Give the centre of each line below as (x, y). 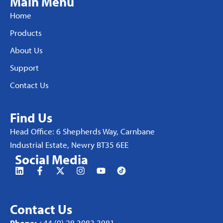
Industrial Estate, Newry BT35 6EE (69, 145)
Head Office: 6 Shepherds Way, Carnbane (82, 131)
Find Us (31, 118)
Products (26, 33)
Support (24, 68)
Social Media (52, 160)
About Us (26, 50)
